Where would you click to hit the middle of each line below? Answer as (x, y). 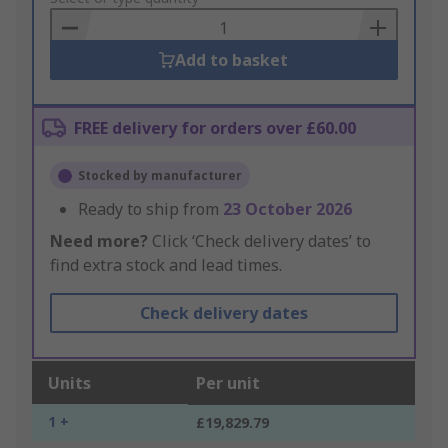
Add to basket (232, 60)
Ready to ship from (150, 209)
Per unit (228, 383)
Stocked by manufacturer (160, 176)
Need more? (99, 241)
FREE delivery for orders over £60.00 (215, 128)
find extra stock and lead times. (166, 265)
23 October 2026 (287, 209)
